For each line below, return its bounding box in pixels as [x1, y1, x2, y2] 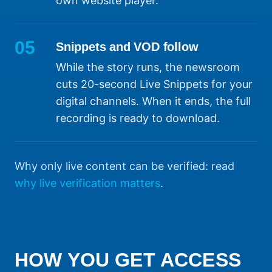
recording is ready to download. [56, 112, 220, 125]
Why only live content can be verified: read [15, 160, 234, 173]
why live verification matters [15, 177, 160, 190]
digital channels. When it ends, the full [56, 95, 251, 108]
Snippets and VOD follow [56, 40, 199, 54]
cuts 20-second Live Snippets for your [56, 78, 253, 91]
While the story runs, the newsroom [56, 61, 240, 74]
